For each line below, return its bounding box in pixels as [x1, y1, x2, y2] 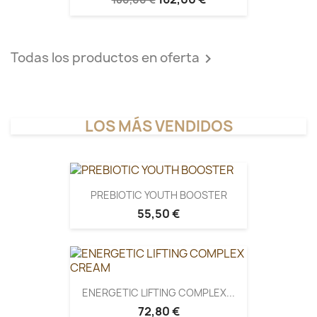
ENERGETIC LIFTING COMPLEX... [82, 286, 235, 300]
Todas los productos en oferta [11, 48, 200, 67]
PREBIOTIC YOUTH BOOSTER [90, 188, 227, 202]
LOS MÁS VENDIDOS [84, 115, 233, 137]
